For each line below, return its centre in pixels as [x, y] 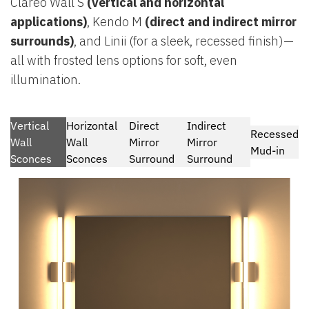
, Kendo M [116, 22]
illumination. [46, 80]
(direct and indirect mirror [221, 22]
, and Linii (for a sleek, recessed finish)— [184, 41]
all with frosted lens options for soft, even [124, 61]
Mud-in [268, 151]
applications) [49, 22]
